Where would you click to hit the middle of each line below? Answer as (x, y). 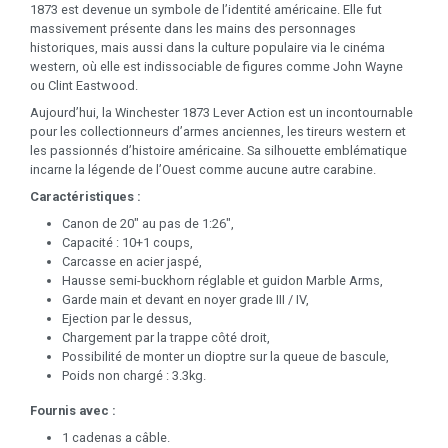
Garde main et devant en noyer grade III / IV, (185, 300)
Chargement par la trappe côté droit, (166, 338)
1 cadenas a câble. (116, 438)
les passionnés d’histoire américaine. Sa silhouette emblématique (218, 151)
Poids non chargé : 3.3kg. (134, 376)
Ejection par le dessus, (127, 319)
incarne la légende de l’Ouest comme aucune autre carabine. (203, 170)
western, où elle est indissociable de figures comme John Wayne (216, 67)
